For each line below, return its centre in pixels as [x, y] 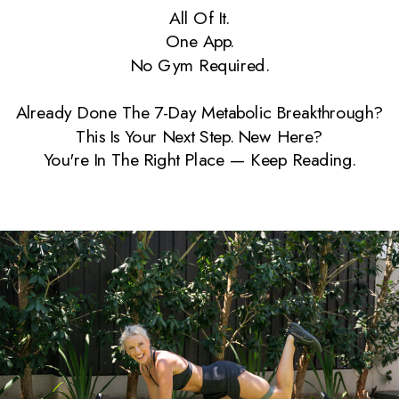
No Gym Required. [199, 65]
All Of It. [199, 17]
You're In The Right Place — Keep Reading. [199, 160]
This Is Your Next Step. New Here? [199, 136]
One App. [199, 41]
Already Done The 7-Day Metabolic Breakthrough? [199, 112]
